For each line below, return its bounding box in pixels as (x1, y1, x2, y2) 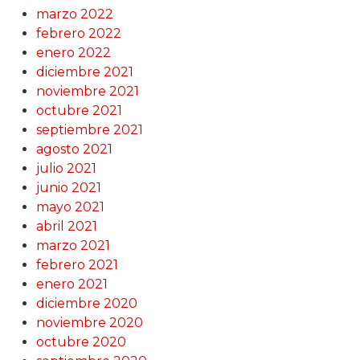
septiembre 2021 (35, 121, 143, 137)
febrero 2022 (35, 25, 121, 41)
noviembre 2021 (35, 83, 139, 99)
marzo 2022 (35, 6, 113, 22)
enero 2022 (35, 44, 111, 60)
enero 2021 (35, 276, 108, 292)
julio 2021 (35, 160, 96, 176)
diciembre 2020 (35, 295, 137, 311)
